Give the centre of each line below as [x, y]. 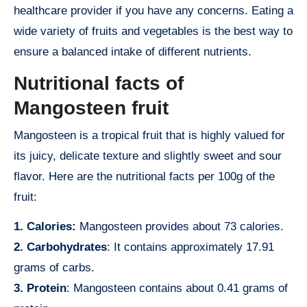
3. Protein [40, 288]
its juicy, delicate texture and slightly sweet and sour [148, 156]
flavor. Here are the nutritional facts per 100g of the [144, 176]
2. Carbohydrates [60, 247]
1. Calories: [45, 226]
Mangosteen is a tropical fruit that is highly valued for [149, 135]
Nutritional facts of [99, 84]
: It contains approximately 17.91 [191, 247]
